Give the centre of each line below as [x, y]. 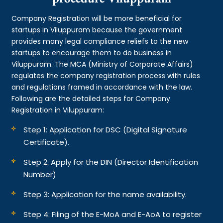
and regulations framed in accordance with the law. [102, 87]
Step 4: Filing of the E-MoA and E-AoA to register [113, 214]
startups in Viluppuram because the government [97, 30]
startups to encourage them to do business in [92, 53]
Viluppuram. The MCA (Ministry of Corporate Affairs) [103, 64]
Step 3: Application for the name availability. [105, 194]
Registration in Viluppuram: [58, 110]
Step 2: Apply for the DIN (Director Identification [111, 162]
